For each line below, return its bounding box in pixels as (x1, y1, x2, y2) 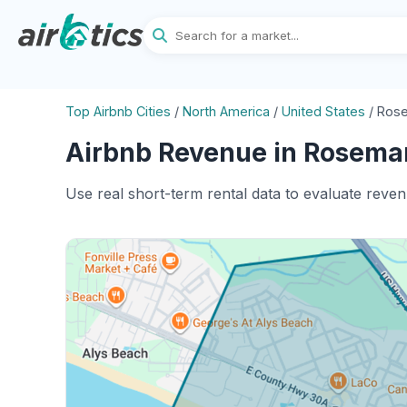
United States (282, 104, 365, 119)
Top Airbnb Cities (65, 104, 171, 119)
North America (183, 104, 270, 119)
